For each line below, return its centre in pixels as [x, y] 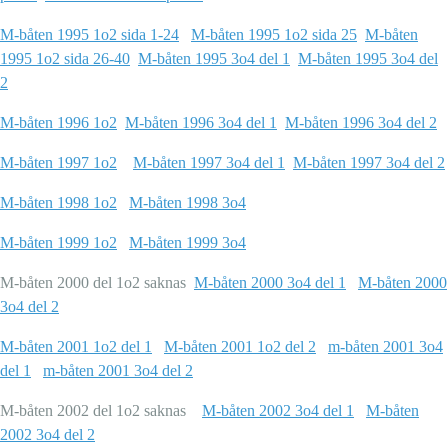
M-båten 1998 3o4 [187, 203]
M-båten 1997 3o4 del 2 [369, 163]
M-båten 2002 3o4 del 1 [278, 411]
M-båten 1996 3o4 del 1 [201, 123]
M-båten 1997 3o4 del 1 [209, 163]
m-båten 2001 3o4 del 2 [118, 371]
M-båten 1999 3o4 [187, 243]
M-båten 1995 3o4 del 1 [214, 59]
